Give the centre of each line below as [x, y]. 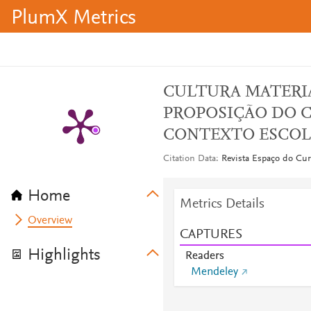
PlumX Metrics [74, 19]
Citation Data [189, 159]
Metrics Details [222, 204]
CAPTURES [211, 235]
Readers [204, 256]
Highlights [64, 255]
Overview [50, 221]
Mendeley [214, 272]
